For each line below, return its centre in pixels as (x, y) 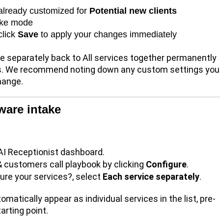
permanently (191, 57)
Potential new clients (133, 11)
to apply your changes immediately (108, 34)
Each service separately (151, 176)
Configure (166, 164)
